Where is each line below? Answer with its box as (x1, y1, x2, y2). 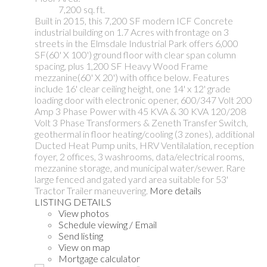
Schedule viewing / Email (58, 219, 157, 231)
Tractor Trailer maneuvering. (35, 185, 148, 197)
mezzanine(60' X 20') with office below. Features (35, 72, 229, 83)
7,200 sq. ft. (58, 4, 105, 15)
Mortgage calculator (58, 253, 140, 265)
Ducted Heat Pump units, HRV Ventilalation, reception (35, 139, 254, 151)
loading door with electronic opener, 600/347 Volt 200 (35, 94, 252, 106)
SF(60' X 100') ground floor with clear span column (35, 49, 236, 61)
